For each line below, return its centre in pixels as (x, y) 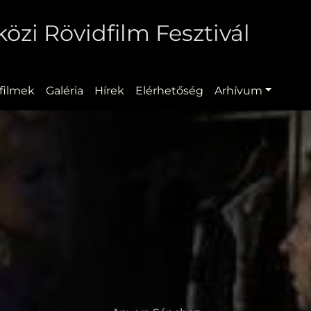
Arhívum (238, 90)
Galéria (64, 90)
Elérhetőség (169, 90)
